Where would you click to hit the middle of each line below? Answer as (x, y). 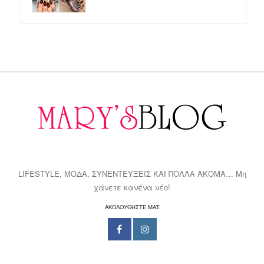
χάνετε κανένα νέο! (132, 187)
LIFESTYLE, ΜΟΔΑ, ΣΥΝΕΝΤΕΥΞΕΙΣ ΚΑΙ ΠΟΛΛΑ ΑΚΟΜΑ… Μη (132, 173)
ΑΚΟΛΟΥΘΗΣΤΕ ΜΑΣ (132, 207)
